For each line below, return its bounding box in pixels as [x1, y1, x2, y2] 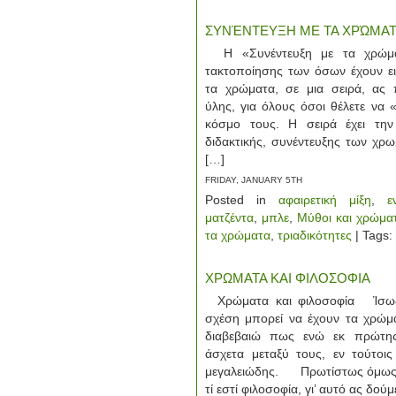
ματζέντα [205, 210, 254, 225]
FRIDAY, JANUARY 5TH [205, 175, 302, 185]
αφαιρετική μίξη [278, 193, 371, 207]
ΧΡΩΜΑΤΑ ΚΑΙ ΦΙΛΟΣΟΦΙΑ [205, 270, 370, 286]
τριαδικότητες [278, 228, 352, 242]
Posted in [205, 193, 278, 207]
